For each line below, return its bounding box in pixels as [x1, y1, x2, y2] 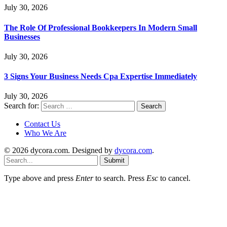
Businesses [4, 32, 40, 41]
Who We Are [24, 129, 66, 138]
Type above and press [4, 174, 75, 183]
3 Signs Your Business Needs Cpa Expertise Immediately [4, 72, 197, 81]
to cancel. [158, 174, 191, 183]
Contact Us [24, 120, 60, 129]
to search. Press [93, 174, 146, 183]
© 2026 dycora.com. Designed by [4, 146, 115, 155]
